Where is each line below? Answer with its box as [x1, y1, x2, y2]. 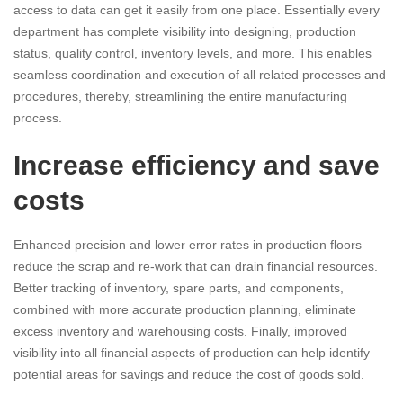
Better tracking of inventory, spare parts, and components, [13, 281, 344, 296]
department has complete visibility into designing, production [13, 24, 356, 40]
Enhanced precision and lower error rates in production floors [13, 237, 362, 253]
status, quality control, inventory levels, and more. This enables [13, 46, 372, 61]
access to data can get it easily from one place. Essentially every [13, 3, 380, 18]
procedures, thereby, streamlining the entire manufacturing [13, 89, 347, 104]
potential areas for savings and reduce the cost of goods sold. [13, 367, 364, 382]
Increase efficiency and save [13, 150, 380, 181]
